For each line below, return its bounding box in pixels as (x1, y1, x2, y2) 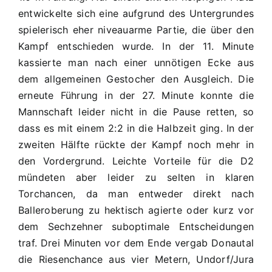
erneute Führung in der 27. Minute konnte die (18, 89, 254, 101)
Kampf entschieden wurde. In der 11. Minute (18, 40, 254, 52)
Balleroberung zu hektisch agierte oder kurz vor (18, 204, 254, 216)
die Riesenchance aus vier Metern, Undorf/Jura (18, 253, 254, 265)
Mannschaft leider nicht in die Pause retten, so (18, 106, 254, 118)
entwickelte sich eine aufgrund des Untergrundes (18, 7, 254, 19)
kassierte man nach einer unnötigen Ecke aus (18, 56, 254, 69)
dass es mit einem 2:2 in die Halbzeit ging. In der (18, 122, 254, 134)
